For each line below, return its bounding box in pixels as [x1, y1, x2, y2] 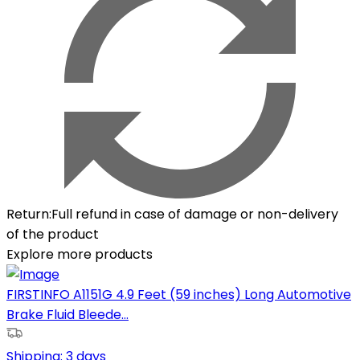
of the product [6, 224, 99, 243]
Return [6, 204, 49, 223]
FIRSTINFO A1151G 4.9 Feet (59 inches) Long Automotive [6, 284, 351, 304]
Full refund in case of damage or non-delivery [51, 204, 338, 223]
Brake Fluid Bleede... [6, 305, 129, 324]
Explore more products [6, 244, 153, 264]
